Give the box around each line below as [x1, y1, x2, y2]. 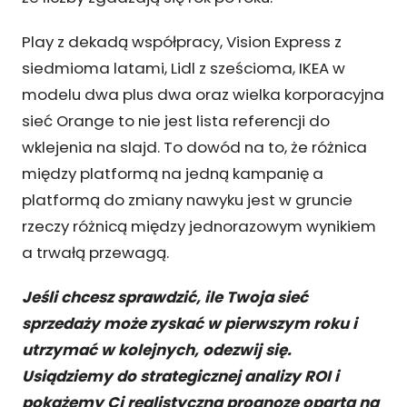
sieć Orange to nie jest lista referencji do [22, 109, 330, 132]
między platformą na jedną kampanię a [22, 162, 323, 184]
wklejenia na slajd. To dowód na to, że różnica [22, 135, 367, 158]
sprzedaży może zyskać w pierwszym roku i [22, 312, 357, 334]
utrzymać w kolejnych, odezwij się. [22, 338, 292, 361]
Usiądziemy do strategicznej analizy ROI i [22, 364, 339, 387]
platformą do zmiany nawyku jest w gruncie [22, 188, 352, 211]
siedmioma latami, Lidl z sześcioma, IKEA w [22, 56, 345, 79]
